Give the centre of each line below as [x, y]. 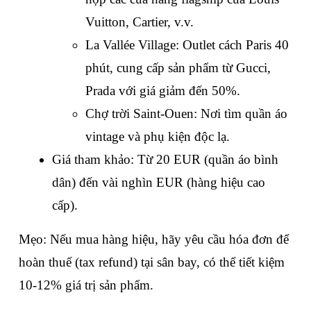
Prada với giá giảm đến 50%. [163, 91]
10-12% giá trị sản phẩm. [86, 285]
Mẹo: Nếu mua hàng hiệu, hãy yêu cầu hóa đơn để [154, 239]
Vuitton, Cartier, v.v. [140, 22]
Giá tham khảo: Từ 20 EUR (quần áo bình [165, 160]
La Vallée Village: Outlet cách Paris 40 [187, 45]
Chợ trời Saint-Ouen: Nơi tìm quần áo [186, 114]
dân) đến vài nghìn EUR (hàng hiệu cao [159, 183]
